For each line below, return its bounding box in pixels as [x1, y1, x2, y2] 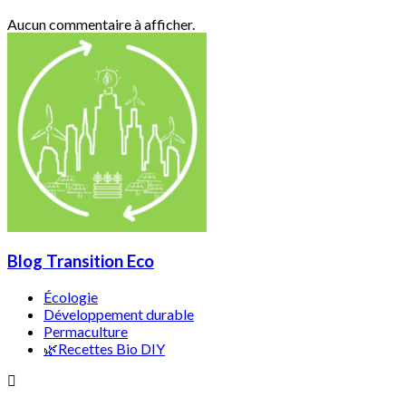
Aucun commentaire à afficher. [7, 14, 195, 33]
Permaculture [43, 323, 128, 341]
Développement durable [43, 305, 194, 324]
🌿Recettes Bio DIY [43, 340, 165, 358]
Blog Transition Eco [7, 251, 154, 272]
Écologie [43, 288, 98, 306]
